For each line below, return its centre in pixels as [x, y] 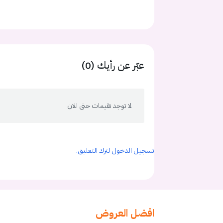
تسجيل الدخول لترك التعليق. [115, 151]
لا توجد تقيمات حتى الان [100, 106]
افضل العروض [125, 213]
